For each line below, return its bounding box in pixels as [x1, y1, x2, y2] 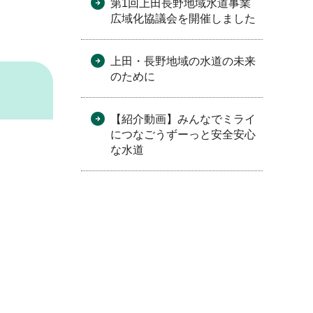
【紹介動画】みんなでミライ [110, 113, 256, 125]
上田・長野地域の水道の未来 [110, 55, 256, 67]
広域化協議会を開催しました [110, 13, 256, 24]
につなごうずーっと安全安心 [110, 129, 256, 140]
